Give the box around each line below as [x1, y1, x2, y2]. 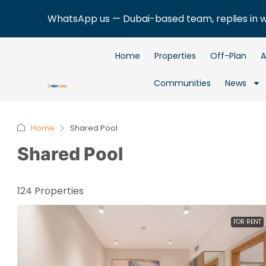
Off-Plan [210, 50, 246, 62]
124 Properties [17, 184, 84, 198]
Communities [153, 77, 211, 89]
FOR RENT [233, 217, 261, 226]
